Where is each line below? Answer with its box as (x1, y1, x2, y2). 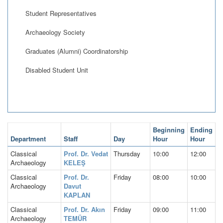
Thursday (113, 148, 140, 158)
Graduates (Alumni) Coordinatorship (25, 46, 128, 56)
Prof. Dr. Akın (64, 204, 105, 214)
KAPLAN (64, 190, 90, 200)
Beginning (153, 124, 185, 134)
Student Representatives (25, 8, 97, 18)
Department (10, 133, 46, 143)
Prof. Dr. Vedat (64, 148, 108, 158)
